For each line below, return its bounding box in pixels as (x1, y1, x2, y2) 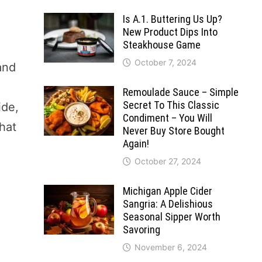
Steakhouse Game (122, 39, 201, 51)
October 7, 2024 (134, 57, 196, 67)
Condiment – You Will (122, 112, 212, 124)
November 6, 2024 (134, 242, 207, 252)
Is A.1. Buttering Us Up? (122, 13, 222, 25)
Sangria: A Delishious (122, 198, 213, 210)
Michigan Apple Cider (122, 185, 212, 197)
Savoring (122, 223, 160, 236)
